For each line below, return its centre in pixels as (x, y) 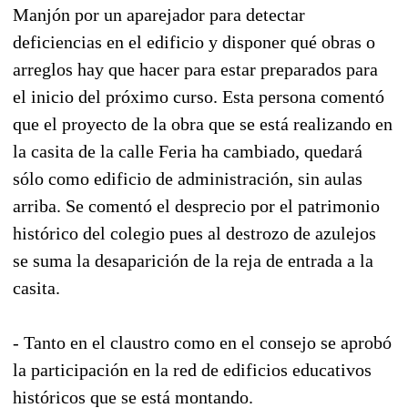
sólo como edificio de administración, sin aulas (188, 178)
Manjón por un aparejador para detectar (159, 14)
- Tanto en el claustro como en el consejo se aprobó (202, 342)
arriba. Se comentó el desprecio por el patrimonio (196, 205)
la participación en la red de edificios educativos (192, 369)
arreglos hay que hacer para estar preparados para (195, 69)
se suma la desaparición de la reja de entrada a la (193, 260)
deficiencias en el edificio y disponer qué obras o (194, 41)
